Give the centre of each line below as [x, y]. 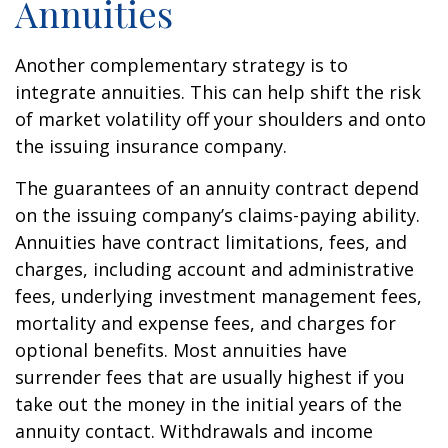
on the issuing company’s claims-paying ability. [217, 215]
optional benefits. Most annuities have [181, 350]
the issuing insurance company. [151, 146]
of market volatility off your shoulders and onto [220, 119]
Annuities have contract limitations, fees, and [211, 242]
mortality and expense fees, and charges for [205, 323]
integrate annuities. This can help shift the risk [218, 92]
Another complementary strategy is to [181, 65]
